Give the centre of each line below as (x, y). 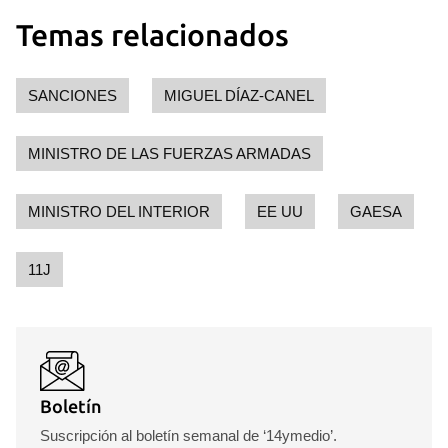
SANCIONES (72, 95)
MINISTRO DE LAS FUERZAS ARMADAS (169, 153)
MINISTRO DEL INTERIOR (119, 211)
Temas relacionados (152, 35)
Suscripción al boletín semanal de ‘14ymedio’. (188, 435)
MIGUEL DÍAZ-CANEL (239, 95)
